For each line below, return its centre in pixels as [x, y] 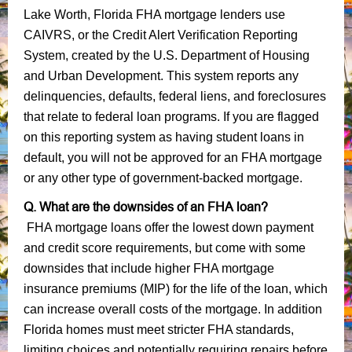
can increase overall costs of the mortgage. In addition [173, 309]
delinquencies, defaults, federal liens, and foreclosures [175, 96]
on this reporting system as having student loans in [164, 137]
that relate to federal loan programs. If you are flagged [171, 116]
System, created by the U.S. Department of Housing [167, 55]
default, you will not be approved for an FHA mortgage [173, 157]
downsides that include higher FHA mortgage [149, 268]
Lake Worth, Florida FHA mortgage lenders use [154, 14]
